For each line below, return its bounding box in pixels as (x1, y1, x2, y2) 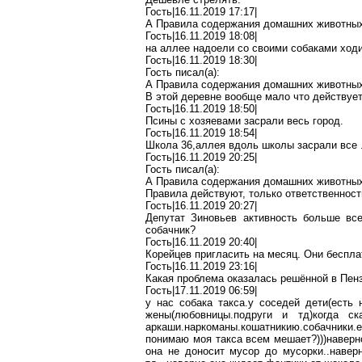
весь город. (284, 115, 343, 127)
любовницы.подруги (175, 309, 272, 321)
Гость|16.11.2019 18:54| (145, 127, 257, 139)
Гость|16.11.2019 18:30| (145, 54, 257, 66)
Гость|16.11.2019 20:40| (145, 236, 257, 248)
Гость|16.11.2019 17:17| (145, 6, 257, 18)
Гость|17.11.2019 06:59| (145, 284, 257, 297)
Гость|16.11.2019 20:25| (145, 151, 257, 163)
